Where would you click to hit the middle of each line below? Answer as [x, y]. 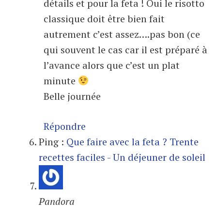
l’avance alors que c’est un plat [112, 65]
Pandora [57, 201]
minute [61, 81]
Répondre [65, 126]
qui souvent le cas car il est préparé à [125, 50]
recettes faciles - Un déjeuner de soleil [122, 157]
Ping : [53, 142]
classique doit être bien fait [104, 19]
